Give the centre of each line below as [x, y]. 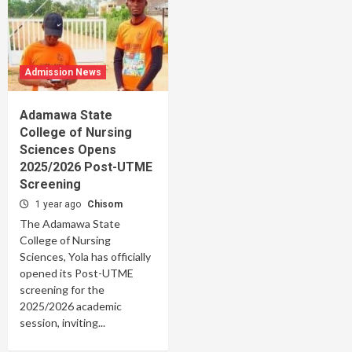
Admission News [63, 72]
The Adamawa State [70, 224]
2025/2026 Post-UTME [86, 167]
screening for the [62, 290]
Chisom [105, 204]
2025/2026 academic [71, 306]
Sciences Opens [68, 150]
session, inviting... [62, 323]
